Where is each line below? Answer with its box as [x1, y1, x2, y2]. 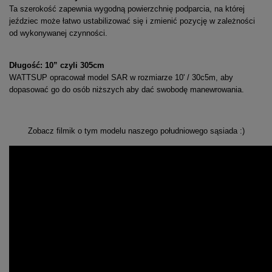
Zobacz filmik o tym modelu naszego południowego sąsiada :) [27, 126, 245, 135]
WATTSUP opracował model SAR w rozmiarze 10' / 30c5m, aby [9, 72, 233, 82]
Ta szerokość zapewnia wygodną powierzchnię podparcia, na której [9, 4, 245, 13]
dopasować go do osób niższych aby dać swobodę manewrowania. [9, 84, 244, 94]
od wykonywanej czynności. [9, 28, 107, 38]
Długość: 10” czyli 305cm [9, 60, 104, 70]
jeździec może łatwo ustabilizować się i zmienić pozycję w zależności [9, 16, 255, 25]
